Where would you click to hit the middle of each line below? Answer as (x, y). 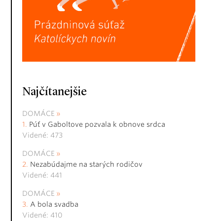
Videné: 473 (42, 135)
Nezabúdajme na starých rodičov (86, 165)
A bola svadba (54, 204)
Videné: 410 (42, 215)
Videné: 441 (42, 175)
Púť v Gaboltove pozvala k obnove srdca (97, 125)
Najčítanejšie (55, 92)
